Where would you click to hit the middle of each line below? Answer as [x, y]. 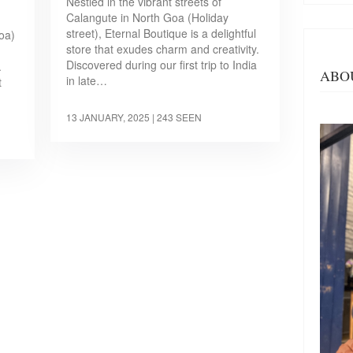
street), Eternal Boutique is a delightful [162, 33]
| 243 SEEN [177, 117]
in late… [87, 80]
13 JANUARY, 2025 [108, 117]
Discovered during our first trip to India [162, 64]
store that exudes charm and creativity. [163, 48]
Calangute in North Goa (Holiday [148, 17]
